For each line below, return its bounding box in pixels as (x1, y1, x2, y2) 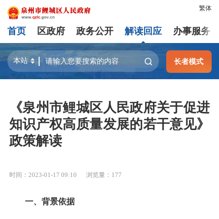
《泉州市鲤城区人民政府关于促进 (9, 100, 210, 115)
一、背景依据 (25, 197, 75, 207)
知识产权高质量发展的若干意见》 (9, 117, 210, 132)
